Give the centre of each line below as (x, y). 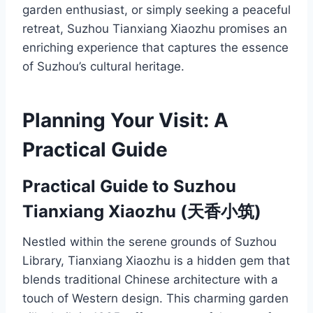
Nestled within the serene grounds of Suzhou (150, 241)
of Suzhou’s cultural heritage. (103, 66)
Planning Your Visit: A (125, 120)
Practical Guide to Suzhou (129, 186)
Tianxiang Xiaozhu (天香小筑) (142, 211)
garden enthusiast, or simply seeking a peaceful (156, 9)
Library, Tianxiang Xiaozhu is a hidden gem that (156, 260)
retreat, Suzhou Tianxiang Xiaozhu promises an (155, 28)
